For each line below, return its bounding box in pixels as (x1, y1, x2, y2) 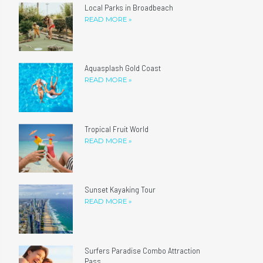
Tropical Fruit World (85, 123, 149, 134)
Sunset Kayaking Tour (85, 184, 156, 195)
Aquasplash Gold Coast (85, 63, 161, 73)
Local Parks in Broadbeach (85, 2, 174, 12)
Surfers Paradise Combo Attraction (85, 245, 201, 255)
